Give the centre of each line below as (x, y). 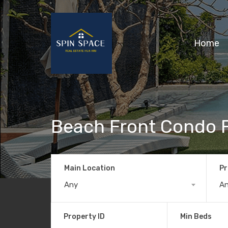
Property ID (84, 216)
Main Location (90, 168)
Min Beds (196, 216)
